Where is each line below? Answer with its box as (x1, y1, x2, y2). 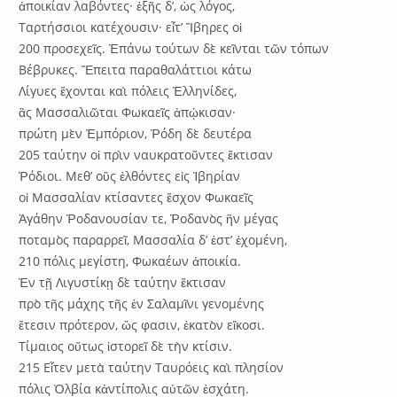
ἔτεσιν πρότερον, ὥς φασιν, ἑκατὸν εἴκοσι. (19, 315, 266, 333)
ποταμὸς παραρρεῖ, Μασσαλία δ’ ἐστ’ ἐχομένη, (19, 230, 288, 248)
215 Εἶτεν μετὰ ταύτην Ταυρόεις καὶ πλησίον (19, 358, 284, 376)
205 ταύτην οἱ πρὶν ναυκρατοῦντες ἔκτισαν (19, 145, 274, 163)
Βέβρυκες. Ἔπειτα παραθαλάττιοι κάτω (19, 60, 253, 78)
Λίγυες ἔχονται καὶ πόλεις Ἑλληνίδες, (19, 82, 237, 99)
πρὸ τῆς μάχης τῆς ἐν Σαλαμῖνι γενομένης (19, 294, 265, 312)
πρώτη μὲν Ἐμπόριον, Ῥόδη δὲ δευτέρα (19, 124, 253, 142)
